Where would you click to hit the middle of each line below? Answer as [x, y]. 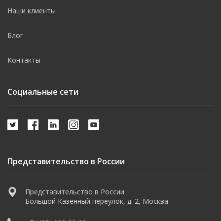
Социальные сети [43, 92]
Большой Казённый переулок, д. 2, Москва [97, 201]
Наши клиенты [32, 11]
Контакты [24, 60]
